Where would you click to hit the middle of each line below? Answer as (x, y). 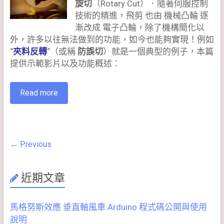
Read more (39, 93)
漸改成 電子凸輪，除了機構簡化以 (140, 28)
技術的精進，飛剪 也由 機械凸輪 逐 (142, 16)
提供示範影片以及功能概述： (65, 64)
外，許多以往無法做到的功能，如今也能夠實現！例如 (112, 40)
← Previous (30, 144)
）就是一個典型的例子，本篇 (158, 52)
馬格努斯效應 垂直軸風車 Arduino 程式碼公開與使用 (108, 207)
